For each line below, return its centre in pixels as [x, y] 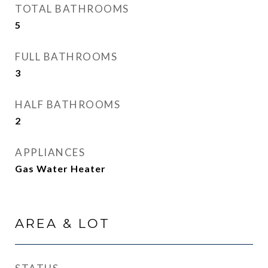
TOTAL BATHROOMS [72, 9]
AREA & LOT [63, 223]
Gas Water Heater [60, 168]
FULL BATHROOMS [66, 57]
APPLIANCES [50, 152]
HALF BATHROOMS [68, 104]
